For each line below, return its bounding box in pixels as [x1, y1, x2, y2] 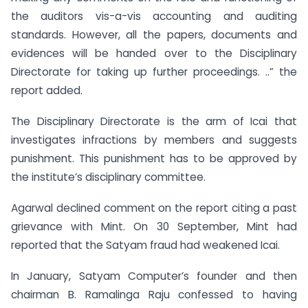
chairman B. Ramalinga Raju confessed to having [11, 287, 297, 302]
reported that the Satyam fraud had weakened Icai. [11, 238, 280, 253]
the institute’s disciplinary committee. [11, 170, 206, 185]
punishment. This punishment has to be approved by [11, 151, 297, 166]
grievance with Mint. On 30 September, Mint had [11, 219, 297, 234]
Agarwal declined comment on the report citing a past [11, 201, 297, 216]
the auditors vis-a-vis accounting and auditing [11, 9, 297, 24]
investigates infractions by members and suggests [11, 133, 297, 148]
